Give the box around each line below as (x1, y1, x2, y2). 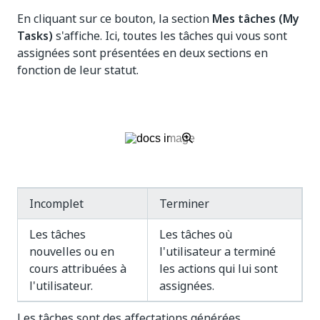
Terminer (159, 195, 209, 212)
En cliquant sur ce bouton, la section (17, 10, 212, 27)
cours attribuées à (29, 260, 126, 277)
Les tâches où (159, 226, 232, 243)
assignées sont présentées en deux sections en (17, 44, 268, 61)
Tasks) (17, 27, 53, 44)
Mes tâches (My (212, 10, 299, 27)
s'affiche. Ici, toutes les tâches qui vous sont (53, 27, 287, 44)
